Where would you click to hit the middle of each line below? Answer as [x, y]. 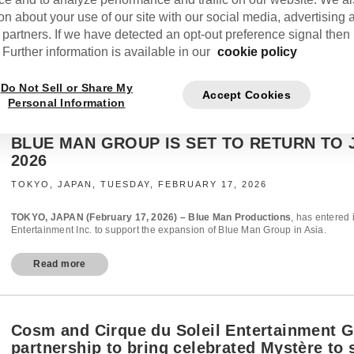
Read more [60, 264]
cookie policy [257, 52]
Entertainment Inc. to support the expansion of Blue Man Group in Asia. [169, 230]
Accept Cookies [247, 94]
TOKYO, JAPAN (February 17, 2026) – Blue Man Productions [151, 217]
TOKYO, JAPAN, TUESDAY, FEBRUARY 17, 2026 [139, 184]
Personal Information [66, 103]
